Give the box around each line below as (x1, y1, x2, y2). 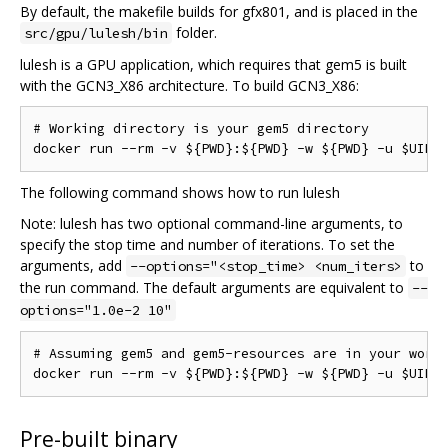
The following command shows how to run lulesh (20, 182, 340, 202)
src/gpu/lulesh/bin (24, 23, 168, 42)
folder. (172, 22, 217, 42)
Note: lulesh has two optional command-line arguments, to (20, 213, 403, 233)
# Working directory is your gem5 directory (33, 119, 369, 137)
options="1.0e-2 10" (20, 300, 172, 319)
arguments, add (20, 255, 126, 275)
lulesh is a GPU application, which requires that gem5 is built (20, 54, 407, 74)
